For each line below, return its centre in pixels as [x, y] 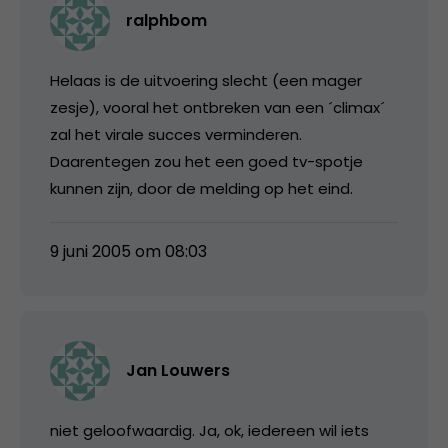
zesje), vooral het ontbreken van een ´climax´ [217, 107]
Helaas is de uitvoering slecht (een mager [206, 80]
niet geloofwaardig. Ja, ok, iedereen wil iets [209, 430]
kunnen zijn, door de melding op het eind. [201, 188]
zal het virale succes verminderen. [176, 134]
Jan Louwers [178, 370]
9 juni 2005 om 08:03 [128, 251]
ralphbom [166, 20]
